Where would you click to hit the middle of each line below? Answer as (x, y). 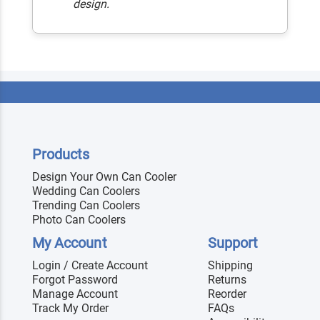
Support (233, 243)
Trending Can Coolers (86, 206)
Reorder (227, 294)
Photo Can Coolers (79, 220)
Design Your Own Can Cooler (104, 177)
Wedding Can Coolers (86, 191)
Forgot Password (75, 280)
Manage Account (75, 294)
